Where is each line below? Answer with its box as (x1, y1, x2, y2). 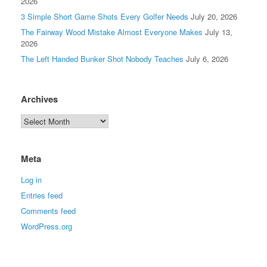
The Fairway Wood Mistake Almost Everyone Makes (21, 26, 203, 38)
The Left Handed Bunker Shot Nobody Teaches (21, 53, 184, 65)
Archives (21, 92, 58, 106)
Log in (21, 174, 42, 186)
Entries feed (21, 190, 63, 201)
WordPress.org (21, 221, 72, 232)
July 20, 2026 (191, 11, 237, 23)
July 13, (205, 26, 232, 38)
